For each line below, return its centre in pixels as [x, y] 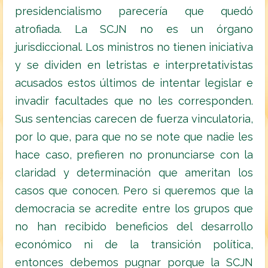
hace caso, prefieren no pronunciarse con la [134, 155]
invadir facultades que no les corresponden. [134, 101]
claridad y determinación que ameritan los [134, 173]
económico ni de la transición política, [134, 245]
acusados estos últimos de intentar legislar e [134, 83]
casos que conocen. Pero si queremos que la [134, 191]
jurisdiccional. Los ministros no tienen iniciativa [134, 47]
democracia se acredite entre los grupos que [134, 209]
